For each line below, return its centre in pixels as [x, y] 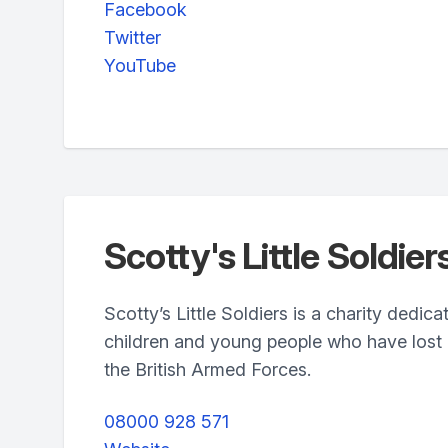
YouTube [140, 65]
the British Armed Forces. [207, 369]
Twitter [132, 37]
